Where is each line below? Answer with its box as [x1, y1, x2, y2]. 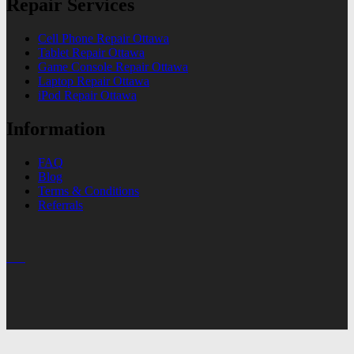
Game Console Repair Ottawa [38, 60, 188, 74]
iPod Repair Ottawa [38, 88, 137, 103]
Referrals [38, 198, 83, 213]
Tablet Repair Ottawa [38, 46, 145, 60]
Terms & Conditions [38, 184, 139, 198]
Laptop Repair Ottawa [38, 74, 149, 88]
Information [6, 119, 105, 140]
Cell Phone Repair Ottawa [38, 32, 169, 46]
